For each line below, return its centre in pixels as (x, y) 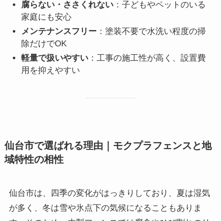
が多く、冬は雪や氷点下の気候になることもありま (105, 208)
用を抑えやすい (51, 71)
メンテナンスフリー (59, 32)
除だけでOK (44, 44)
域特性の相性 (34, 159)
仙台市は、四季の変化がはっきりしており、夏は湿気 (109, 193)
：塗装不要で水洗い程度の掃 (151, 32)
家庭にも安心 (47, 17)
